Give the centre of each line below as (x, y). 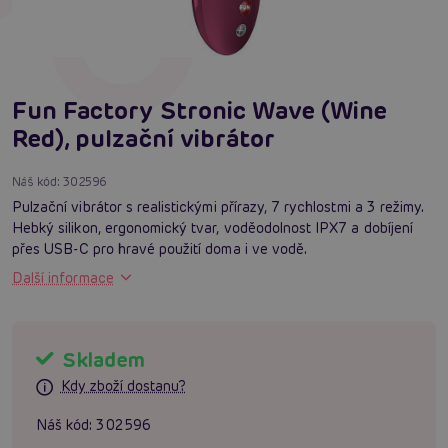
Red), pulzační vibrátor (144, 138)
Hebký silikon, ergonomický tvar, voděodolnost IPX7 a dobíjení (212, 227)
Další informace (63, 277)
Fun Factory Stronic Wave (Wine (200, 110)
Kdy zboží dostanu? (123, 386)
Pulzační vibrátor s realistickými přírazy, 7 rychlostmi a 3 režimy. (218, 206)
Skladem (101, 359)
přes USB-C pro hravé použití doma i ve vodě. (160, 248)
